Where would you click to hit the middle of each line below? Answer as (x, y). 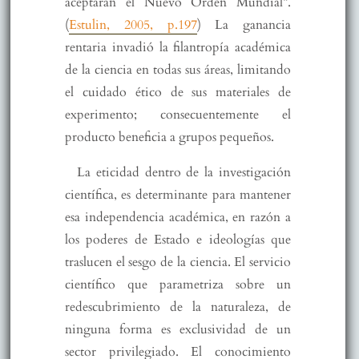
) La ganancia (244, 24)
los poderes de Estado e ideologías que (178, 239)
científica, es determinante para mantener (178, 194)
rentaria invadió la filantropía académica (178, 47)
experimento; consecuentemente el (178, 114)
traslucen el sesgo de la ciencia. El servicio (178, 262)
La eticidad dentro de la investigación (184, 172)
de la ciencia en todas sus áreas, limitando (178, 69)
